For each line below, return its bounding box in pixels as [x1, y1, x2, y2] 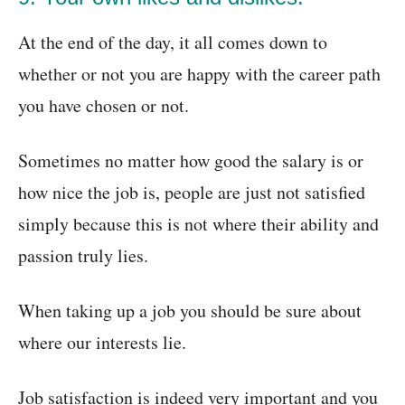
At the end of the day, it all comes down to [18, 30, 327, 55]
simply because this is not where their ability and [18, 212, 379, 237]
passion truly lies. [18, 243, 148, 268]
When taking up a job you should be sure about [18, 298, 362, 324]
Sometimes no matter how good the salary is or [18, 148, 363, 174]
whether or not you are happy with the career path [18, 61, 381, 87]
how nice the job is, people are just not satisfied [18, 180, 365, 205]
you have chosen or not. [18, 93, 189, 118]
